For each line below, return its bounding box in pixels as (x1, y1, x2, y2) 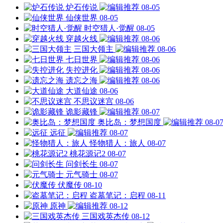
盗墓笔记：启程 (90, 191, 145, 200)
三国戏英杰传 (82, 212, 129, 221)
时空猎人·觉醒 (84, 23, 134, 32)
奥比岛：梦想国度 (98, 117, 161, 126)
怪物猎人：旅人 (90, 138, 145, 147)
